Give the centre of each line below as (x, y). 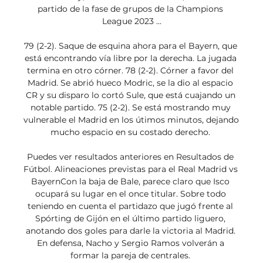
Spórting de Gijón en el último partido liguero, (130, 219)
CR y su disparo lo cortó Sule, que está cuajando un (130, 95)
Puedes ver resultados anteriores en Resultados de (130, 157)
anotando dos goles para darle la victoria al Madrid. (130, 231)
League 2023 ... (131, 21)
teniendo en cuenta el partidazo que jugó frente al (130, 206)
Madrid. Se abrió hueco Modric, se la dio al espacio (130, 83)
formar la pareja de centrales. (131, 256)
